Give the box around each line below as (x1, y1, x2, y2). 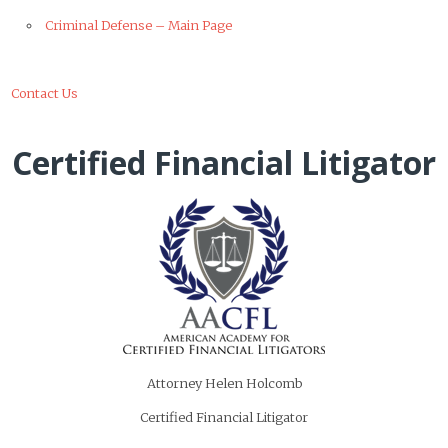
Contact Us (11, 84, 79, 101)
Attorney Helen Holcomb (146, 374, 302, 391)
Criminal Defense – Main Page (44, 16, 232, 33)
